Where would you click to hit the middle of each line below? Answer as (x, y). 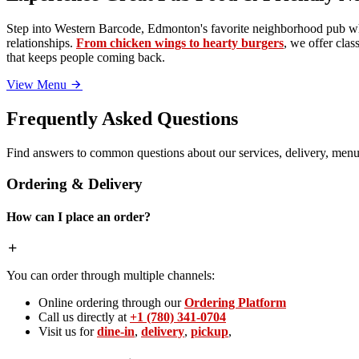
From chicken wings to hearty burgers (180, 43)
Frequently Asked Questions (122, 119)
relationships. (41, 43)
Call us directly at (84, 317)
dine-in (116, 332)
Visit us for (68, 332)
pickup (210, 332)
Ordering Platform (235, 303)
